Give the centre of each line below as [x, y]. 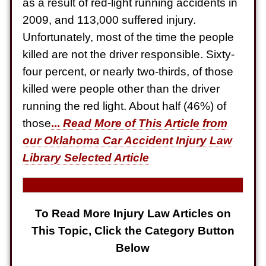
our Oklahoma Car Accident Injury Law [128, 140]
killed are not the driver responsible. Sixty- [129, 54]
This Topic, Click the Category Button [133, 230]
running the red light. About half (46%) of [125, 105]
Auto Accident [128, 48]
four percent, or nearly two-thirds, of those [128, 71]
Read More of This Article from [145, 123]
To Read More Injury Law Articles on [133, 213]
